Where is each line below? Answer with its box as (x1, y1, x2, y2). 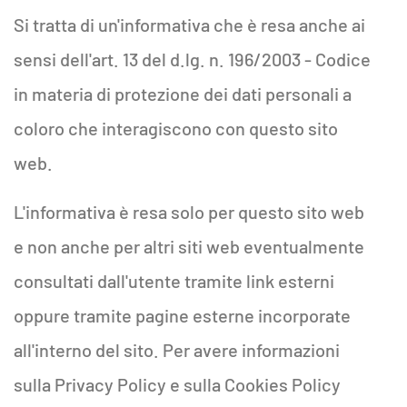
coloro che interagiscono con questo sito (14, 117, 338, 139)
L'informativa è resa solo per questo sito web (14, 201, 364, 223)
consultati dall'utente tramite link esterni (14, 270, 334, 292)
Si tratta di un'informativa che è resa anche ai (14, 14, 365, 35)
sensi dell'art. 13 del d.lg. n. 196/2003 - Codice (14, 48, 371, 70)
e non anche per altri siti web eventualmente (14, 235, 364, 257)
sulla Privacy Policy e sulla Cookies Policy (14, 373, 341, 395)
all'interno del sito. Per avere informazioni (14, 339, 340, 361)
